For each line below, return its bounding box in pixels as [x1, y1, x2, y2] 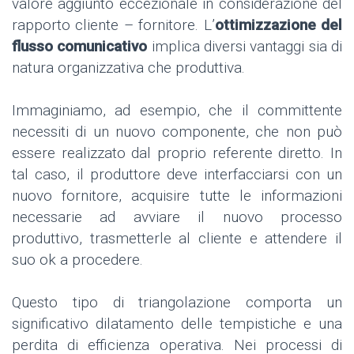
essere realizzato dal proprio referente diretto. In [12, 144, 342, 163]
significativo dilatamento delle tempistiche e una [12, 314, 342, 333]
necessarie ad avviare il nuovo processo [12, 208, 342, 227]
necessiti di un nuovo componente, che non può [12, 122, 342, 141]
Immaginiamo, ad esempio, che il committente [12, 101, 342, 120]
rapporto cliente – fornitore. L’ [12, 16, 215, 35]
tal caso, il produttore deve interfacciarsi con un [12, 165, 342, 184]
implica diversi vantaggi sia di [147, 37, 343, 56]
